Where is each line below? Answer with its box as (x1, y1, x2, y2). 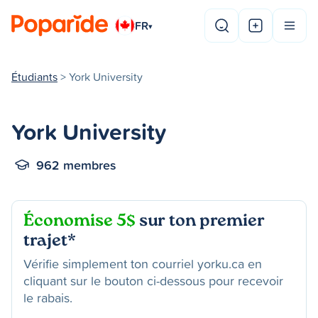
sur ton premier (136, 209, 265, 234)
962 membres (36, 155, 116, 174)
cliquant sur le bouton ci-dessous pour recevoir (23, 272, 283, 290)
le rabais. (23, 289, 72, 307)
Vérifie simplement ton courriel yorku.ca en (23, 255, 262, 273)
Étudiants (11, 69, 57, 84)
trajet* (23, 229, 76, 254)
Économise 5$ (23, 209, 136, 234)
